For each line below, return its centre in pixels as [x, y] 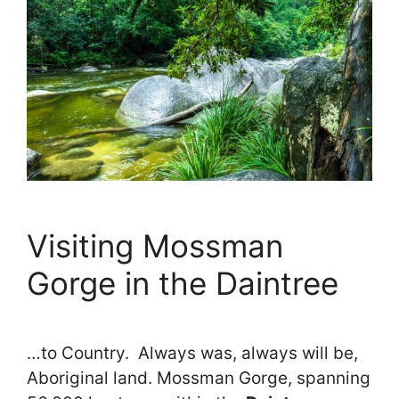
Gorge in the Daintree [183, 284]
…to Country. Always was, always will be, [192, 353]
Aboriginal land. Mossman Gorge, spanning [199, 378]
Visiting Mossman [155, 246]
